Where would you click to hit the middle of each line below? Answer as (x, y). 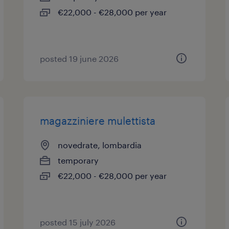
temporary (78, 160)
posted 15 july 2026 (78, 222)
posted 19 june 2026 (79, 59)
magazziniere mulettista (98, 121)
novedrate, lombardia (100, 145)
